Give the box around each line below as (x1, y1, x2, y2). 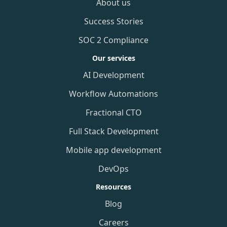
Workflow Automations (69, 88, 158, 99)
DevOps (98, 163, 129, 174)
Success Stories (84, 16, 143, 27)
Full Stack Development (68, 126, 159, 137)
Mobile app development (65, 144, 162, 156)
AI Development (83, 69, 144, 81)
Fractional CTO (85, 107, 142, 118)
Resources (96, 182, 131, 192)
